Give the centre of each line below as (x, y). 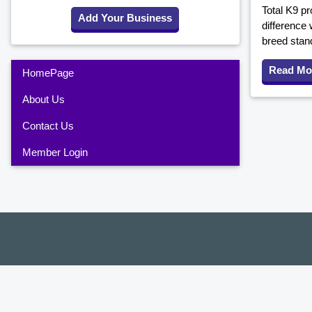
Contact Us (48, 126)
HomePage (48, 73)
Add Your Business (125, 18)
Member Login (55, 153)
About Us (44, 100)
